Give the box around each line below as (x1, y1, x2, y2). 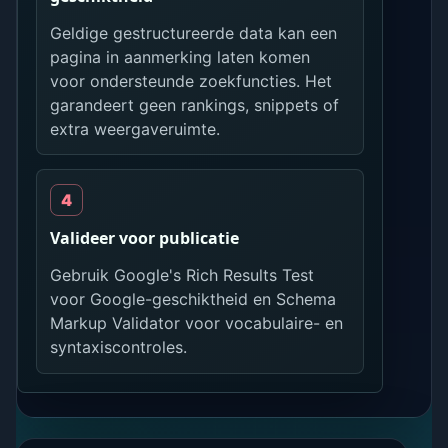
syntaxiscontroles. (50, 337, 188, 358)
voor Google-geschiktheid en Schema (50, 289, 337, 310)
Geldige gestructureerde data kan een (50, 22, 338, 43)
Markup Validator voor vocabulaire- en (50, 313, 344, 334)
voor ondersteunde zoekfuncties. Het (50, 70, 333, 91)
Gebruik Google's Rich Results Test (50, 265, 315, 286)
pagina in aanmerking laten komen (50, 46, 311, 67)
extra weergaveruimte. (50, 118, 221, 139)
